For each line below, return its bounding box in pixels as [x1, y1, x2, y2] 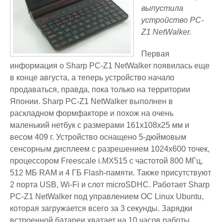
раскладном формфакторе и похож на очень [10, 109, 173, 117]
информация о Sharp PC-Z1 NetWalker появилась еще [10, 61, 210, 70]
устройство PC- [141, 16, 204, 24]
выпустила [141, 4, 183, 12]
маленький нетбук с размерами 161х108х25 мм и [10, 121, 189, 129]
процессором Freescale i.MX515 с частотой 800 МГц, [10, 157, 203, 165]
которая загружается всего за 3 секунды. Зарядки [10, 204, 192, 213]
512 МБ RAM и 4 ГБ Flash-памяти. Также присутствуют [10, 168, 211, 177]
